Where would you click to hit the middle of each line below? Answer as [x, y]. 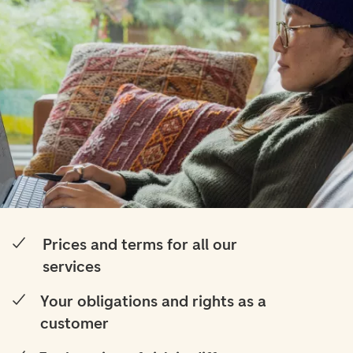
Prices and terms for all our [139, 244]
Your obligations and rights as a [154, 301]
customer [75, 323]
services [71, 266]
